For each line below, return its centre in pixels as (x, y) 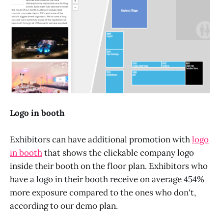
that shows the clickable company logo (118, 153)
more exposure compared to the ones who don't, (103, 193)
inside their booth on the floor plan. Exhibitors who (109, 166)
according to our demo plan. (64, 206)
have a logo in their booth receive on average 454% (107, 179)
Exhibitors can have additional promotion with (101, 140)
